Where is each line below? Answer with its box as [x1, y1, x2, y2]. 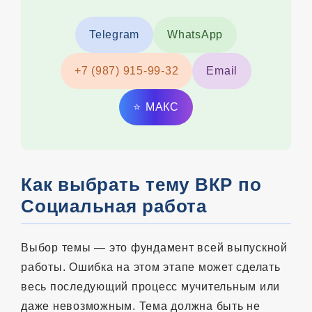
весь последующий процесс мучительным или [21, 280, 280, 292]
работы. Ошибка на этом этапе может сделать [21, 260, 281, 273]
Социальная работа [21, 195, 207, 217]
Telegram [89, 28, 139, 40]
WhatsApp [167, 28, 223, 40]
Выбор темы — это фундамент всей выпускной [21, 241, 288, 253]
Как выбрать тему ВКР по [21, 173, 262, 195]
